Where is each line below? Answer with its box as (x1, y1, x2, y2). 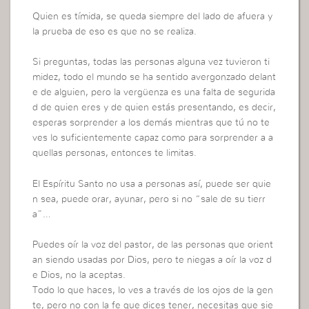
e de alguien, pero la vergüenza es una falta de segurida (32, 88, 276, 98)
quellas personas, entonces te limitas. (32, 148, 197, 159)
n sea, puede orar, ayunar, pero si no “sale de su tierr (32, 194, 266, 204)
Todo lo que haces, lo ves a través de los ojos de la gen (32, 285, 274, 295)
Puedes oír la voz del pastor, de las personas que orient (32, 239, 274, 250)
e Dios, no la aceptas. (32, 270, 126, 280)
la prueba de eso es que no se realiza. (32, 26, 197, 37)
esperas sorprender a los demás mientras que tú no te (32, 118, 270, 128)
